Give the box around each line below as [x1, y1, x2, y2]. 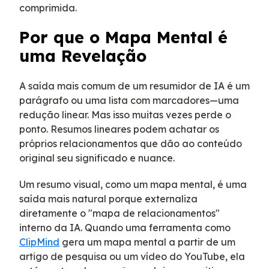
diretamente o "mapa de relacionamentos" [19, 207, 220, 220]
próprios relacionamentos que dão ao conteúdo [19, 138, 242, 150]
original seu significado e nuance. [19, 152, 175, 165]
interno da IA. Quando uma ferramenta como [19, 222, 231, 234]
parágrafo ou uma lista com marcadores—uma [19, 94, 239, 107]
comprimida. [19, 1, 77, 14]
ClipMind [19, 236, 59, 249]
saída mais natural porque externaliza [19, 193, 198, 205]
